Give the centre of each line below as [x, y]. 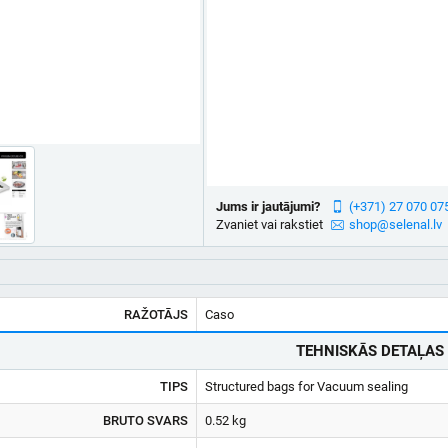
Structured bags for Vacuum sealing [306, 386]
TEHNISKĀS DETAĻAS [370, 351]
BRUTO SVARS [145, 420]
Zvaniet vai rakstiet [269, 224]
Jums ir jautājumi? [267, 206]
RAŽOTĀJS [156, 314]
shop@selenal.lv [395, 224]
